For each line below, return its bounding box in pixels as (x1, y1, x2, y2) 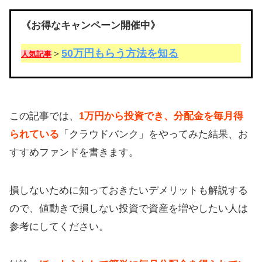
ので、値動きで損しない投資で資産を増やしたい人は (9, 203, 248, 214)
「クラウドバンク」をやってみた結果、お (59, 129, 248, 140)
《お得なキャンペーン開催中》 (21, 19, 160, 31)
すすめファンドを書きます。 (9, 147, 139, 158)
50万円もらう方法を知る (61, 47, 178, 59)
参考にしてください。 (9, 221, 109, 232)
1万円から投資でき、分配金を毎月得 (79, 111, 243, 122)
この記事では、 (9, 111, 79, 122)
